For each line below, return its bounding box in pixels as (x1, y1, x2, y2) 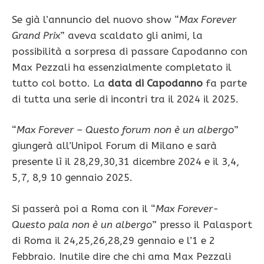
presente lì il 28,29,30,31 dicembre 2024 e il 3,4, (12, 156, 239, 168)
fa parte (203, 77, 247, 89)
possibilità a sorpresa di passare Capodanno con (12, 45, 247, 57)
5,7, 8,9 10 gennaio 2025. (12, 171, 133, 184)
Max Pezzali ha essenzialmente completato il (12, 61, 232, 73)
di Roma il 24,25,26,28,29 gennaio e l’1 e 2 (12, 234, 215, 246)
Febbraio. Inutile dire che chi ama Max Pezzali (12, 250, 231, 262)
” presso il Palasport (152, 218, 252, 230)
